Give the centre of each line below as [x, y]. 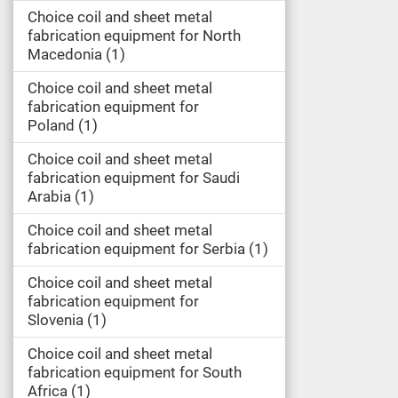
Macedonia [65, 54]
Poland [51, 125]
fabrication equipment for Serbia [136, 249]
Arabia [49, 196]
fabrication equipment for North [134, 36]
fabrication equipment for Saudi [134, 178]
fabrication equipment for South [135, 372]
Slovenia [56, 320]
